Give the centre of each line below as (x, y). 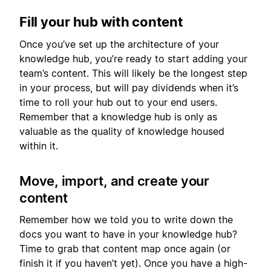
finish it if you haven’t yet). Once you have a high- (133, 263)
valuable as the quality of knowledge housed (122, 131)
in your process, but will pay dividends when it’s (129, 87)
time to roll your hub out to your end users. (118, 102)
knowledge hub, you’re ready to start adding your (133, 58)
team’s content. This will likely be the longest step (133, 73)
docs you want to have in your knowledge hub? (128, 234)
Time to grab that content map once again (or (125, 249)
